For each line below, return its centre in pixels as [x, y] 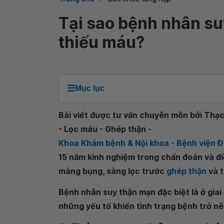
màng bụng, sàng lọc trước [112, 171]
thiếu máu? [101, 42]
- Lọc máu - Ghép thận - [105, 129]
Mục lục [90, 88]
